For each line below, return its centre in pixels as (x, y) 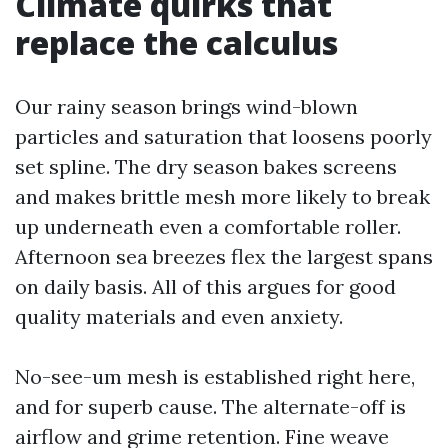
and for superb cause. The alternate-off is (210, 406)
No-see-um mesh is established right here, (215, 376)
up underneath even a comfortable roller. (208, 226)
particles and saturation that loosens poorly (223, 136)
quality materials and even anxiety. (179, 316)
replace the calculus (176, 42)
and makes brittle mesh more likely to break (222, 196)
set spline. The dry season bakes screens (206, 166)
